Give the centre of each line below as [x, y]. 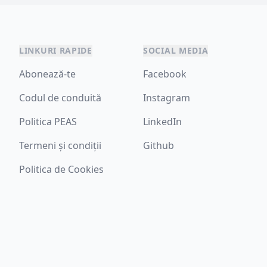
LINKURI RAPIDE [56, 50]
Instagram [167, 98]
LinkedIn [162, 122]
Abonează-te [47, 74]
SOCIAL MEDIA [176, 50]
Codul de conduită [60, 98]
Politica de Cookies [61, 169]
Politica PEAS [48, 122]
